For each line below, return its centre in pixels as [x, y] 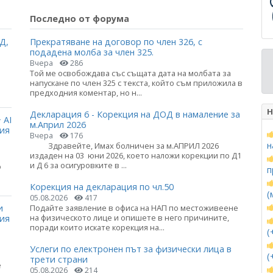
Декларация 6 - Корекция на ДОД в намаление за [135, 114]
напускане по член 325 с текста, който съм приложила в [136, 83]
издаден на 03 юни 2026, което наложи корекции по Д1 [136, 155]
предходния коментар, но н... [86, 92]
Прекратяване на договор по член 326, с [116, 41]
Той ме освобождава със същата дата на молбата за [130, 73]
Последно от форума [80, 19]
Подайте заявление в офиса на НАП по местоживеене [134, 207]
